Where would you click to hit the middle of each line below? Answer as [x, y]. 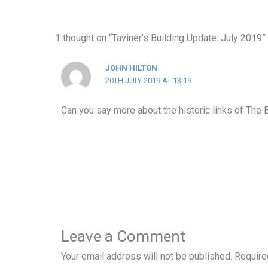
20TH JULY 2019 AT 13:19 [149, 80]
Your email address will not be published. [147, 256]
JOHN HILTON [132, 68]
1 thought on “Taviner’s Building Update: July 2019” [160, 38]
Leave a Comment [123, 236]
